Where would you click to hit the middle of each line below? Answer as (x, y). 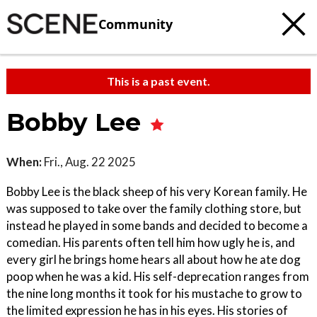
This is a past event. (158, 81)
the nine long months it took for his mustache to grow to (154, 293)
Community (136, 24)
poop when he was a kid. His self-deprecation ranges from (158, 276)
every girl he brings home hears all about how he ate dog (154, 259)
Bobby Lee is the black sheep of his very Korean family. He (157, 191)
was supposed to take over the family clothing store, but (154, 208)
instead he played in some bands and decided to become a (157, 225)
